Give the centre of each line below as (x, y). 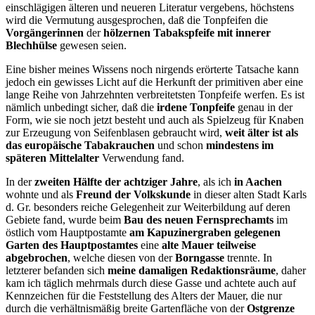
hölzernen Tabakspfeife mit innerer (187, 33)
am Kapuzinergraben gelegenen (205, 233)
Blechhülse (31, 46)
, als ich (216, 182)
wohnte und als (41, 195)
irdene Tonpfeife (196, 108)
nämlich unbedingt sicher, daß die (81, 108)
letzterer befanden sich (57, 271)
